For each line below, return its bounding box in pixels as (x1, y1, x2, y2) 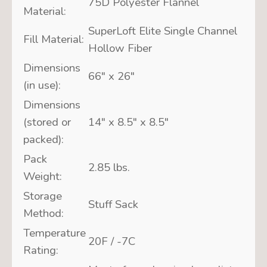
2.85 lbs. (88, 159, 130, 175)
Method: (23, 205, 64, 221)
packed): (23, 131, 64, 147)
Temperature (23, 225, 86, 241)
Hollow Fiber (88, 40, 152, 56)
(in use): (23, 77, 61, 93)
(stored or (23, 114, 71, 130)
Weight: (23, 168, 62, 184)
